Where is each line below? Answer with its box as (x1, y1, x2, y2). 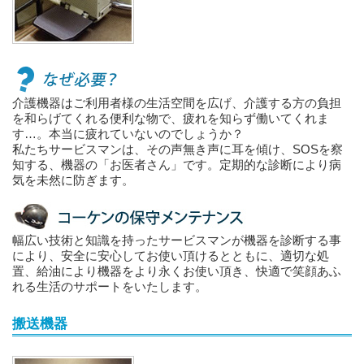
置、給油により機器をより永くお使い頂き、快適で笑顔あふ (12, 263, 341, 278)
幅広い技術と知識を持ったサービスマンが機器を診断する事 (12, 232, 341, 247)
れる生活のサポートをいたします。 (12, 279, 207, 293)
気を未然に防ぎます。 (12, 172, 134, 187)
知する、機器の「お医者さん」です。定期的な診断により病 (12, 157, 341, 171)
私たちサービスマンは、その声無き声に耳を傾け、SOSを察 (12, 141, 343, 156)
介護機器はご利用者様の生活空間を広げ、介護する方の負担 (12, 95, 341, 110)
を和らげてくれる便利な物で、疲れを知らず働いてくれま (12, 110, 329, 125)
